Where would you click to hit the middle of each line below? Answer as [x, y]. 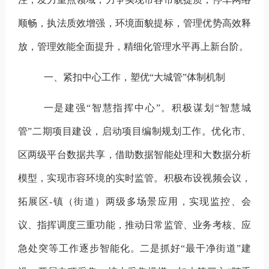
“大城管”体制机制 [187, 77]
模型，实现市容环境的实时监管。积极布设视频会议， [134, 178]
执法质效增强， [81, 23]
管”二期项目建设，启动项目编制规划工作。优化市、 [134, 131]
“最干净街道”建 [216, 248]
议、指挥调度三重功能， [71, 225]
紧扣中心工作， [96, 77]
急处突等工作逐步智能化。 [79, 248]
